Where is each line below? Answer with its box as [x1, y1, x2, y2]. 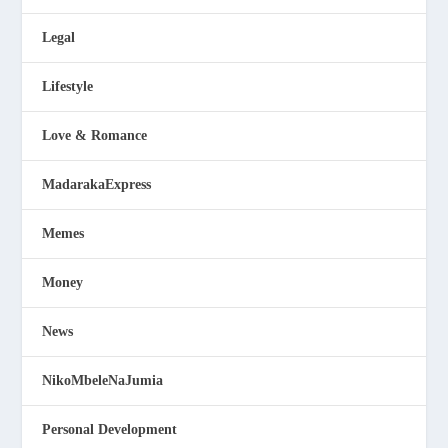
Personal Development [42, 421, 178, 437]
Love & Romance [42, 127, 148, 143]
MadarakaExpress [42, 176, 152, 192]
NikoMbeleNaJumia [42, 372, 164, 388]
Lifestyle [42, 78, 94, 94]
